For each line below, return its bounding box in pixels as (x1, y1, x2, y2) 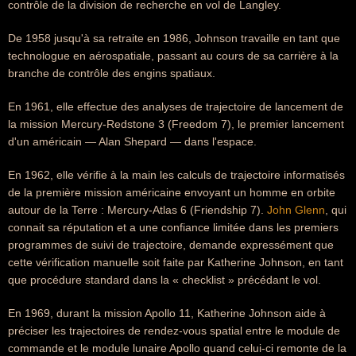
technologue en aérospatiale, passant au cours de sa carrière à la (8, 49, 339, 62)
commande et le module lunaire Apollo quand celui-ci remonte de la (8, 342, 346, 354)
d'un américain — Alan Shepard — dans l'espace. (8, 135, 257, 148)
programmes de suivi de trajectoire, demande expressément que (8, 238, 334, 251)
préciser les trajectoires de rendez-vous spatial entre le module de (8, 324, 340, 337)
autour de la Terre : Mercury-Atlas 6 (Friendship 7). (8, 203, 267, 216)
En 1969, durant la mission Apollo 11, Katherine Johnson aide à (8, 307, 326, 319)
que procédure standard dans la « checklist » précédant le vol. (8, 273, 321, 286)
